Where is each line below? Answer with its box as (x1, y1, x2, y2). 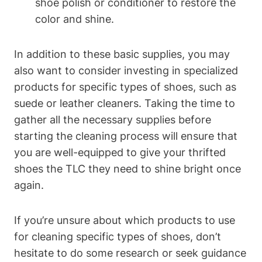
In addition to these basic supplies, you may (14, 47, 230, 60)
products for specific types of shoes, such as (14, 80, 236, 93)
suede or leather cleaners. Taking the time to (14, 96, 235, 109)
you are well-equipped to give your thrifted (14, 146, 226, 158)
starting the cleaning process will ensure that (14, 129, 237, 142)
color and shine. (35, 12, 114, 25)
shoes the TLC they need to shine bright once (14, 162, 241, 175)
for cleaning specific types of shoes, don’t (14, 230, 221, 243)
